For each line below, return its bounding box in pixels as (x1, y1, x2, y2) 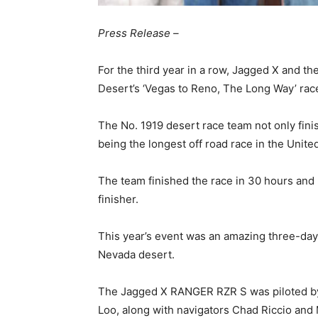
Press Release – (98, 26, 179, 40)
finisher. (98, 192, 138, 207)
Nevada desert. (98, 248, 175, 262)
